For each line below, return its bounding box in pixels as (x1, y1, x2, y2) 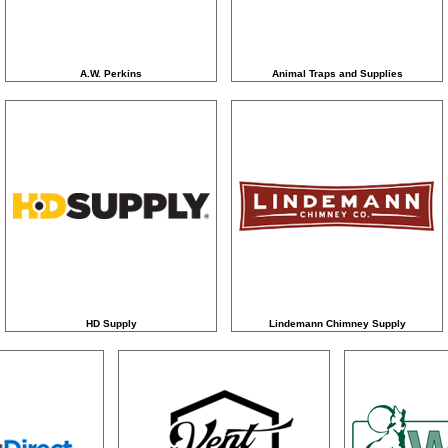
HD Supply (85, 318, 137, 329)
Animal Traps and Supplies (271, 68, 403, 79)
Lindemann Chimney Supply (268, 318, 406, 329)
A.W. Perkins (80, 68, 142, 79)
